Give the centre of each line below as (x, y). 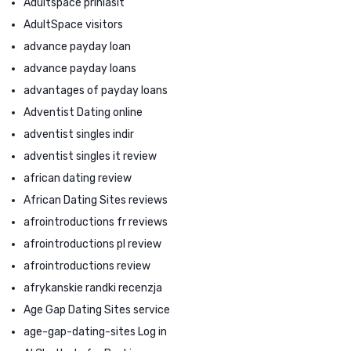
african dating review (78, 178)
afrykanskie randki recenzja (93, 288)
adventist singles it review (90, 156)
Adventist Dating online (83, 112)
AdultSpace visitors (73, 24)
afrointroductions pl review (92, 244)
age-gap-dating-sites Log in (95, 331)
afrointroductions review (87, 266)
